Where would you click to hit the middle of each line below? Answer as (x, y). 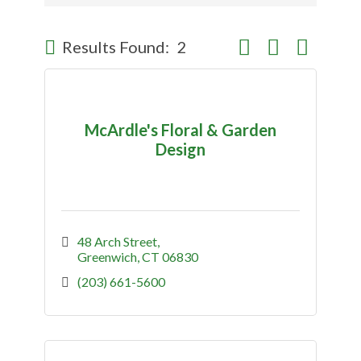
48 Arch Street (117, 241)
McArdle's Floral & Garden (180, 129)
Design (180, 149)
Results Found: (116, 46)
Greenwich (107, 257)
